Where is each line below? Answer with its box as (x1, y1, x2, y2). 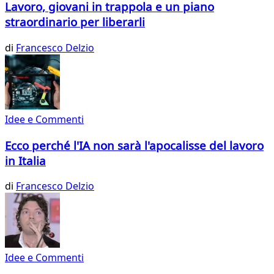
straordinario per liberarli (5, 14, 145, 30)
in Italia (5, 152, 46, 168)
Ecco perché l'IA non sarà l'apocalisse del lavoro (5, 137, 264, 153)
